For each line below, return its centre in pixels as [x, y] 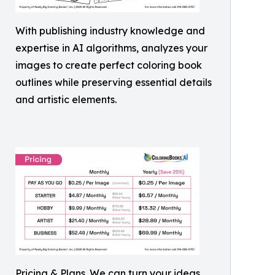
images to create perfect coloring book [109, 65]
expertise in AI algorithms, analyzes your [111, 48]
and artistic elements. [66, 100]
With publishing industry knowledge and [110, 31]
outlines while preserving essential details [114, 83]
